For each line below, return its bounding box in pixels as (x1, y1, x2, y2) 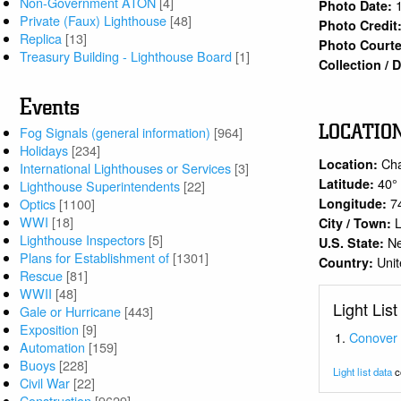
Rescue (20, 266, 64, 286)
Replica (20, 29, 63, 48)
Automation (20, 337, 86, 357)
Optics (20, 194, 56, 214)
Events (20, 94, 81, 122)
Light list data (332, 363, 392, 379)
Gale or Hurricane (20, 302, 122, 321)
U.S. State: (319, 233, 388, 252)
